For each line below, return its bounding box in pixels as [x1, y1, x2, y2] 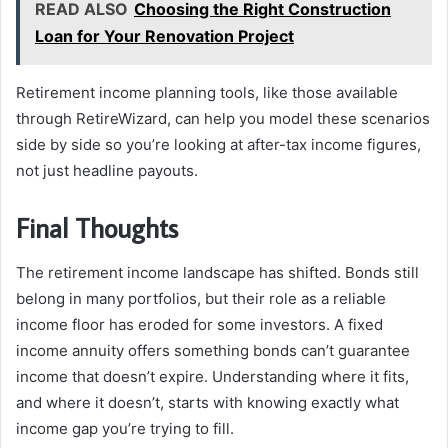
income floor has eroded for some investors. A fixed [16, 314, 383, 334]
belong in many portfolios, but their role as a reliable [16, 288, 386, 308]
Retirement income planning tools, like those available [16, 83, 398, 103]
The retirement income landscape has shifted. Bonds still [16, 262, 419, 282]
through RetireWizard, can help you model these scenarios [16, 109, 430, 129]
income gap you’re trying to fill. [16, 418, 234, 438]
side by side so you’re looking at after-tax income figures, [16, 135, 421, 155]
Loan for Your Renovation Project [35, 26, 294, 47]
